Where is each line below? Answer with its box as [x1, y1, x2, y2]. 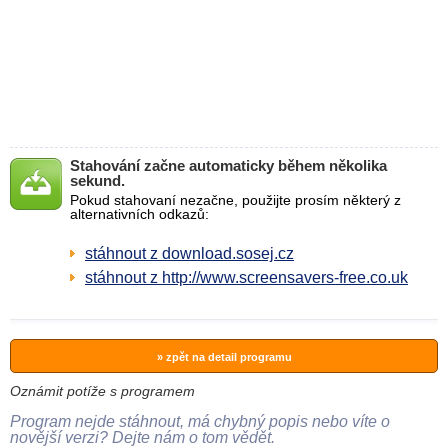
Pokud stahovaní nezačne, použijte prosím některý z [70, 192, 401, 208]
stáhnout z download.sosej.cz [85, 245, 294, 262]
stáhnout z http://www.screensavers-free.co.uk [85, 269, 408, 286]
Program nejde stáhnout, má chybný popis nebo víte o [10, 413, 390, 430]
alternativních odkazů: [70, 206, 209, 222]
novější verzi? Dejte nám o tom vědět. [10, 429, 275, 446]
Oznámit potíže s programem [10, 383, 195, 399]
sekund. [70, 172, 125, 189]
